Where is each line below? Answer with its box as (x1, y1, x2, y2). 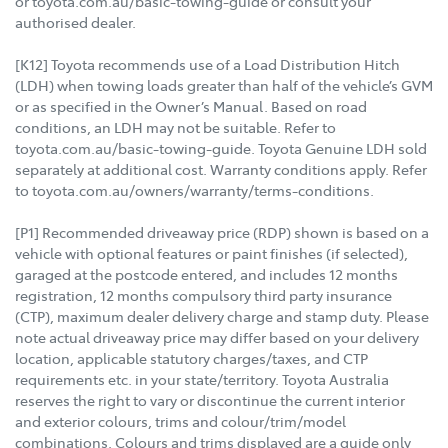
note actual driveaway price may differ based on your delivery (15, 326, 419, 347)
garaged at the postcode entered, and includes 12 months (15, 263, 398, 284)
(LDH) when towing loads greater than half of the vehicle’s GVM (15, 74, 433, 95)
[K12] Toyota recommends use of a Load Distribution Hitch (15, 53, 400, 74)
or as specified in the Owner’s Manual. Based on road (15, 95, 367, 116)
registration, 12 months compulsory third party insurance (15, 284, 392, 305)
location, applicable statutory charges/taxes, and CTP (15, 347, 368, 368)
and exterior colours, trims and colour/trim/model (15, 410, 346, 431)
